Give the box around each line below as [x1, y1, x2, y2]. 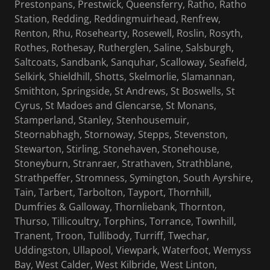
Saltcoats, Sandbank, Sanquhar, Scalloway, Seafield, [14, 55, 247, 69]
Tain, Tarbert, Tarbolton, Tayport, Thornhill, [14, 186, 212, 199]
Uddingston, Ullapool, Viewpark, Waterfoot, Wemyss [14, 243, 251, 257]
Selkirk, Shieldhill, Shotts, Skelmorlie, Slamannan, [14, 70, 235, 84]
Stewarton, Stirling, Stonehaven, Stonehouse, [14, 142, 219, 156]
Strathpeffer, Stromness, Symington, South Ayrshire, [14, 171, 253, 185]
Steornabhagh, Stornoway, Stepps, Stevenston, [14, 128, 228, 142]
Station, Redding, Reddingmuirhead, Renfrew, [14, 12, 221, 26]
